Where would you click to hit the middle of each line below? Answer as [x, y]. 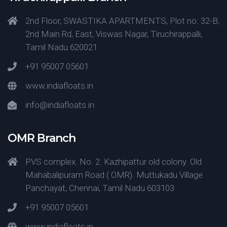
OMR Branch [42, 138]
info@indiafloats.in [60, 105]
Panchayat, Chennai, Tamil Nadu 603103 [100, 188]
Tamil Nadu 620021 [61, 47]
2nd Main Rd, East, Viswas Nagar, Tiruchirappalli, [114, 34]
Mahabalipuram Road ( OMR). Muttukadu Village [114, 175]
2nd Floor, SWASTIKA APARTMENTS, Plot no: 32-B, [122, 21]
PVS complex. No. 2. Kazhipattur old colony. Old [113, 162]
